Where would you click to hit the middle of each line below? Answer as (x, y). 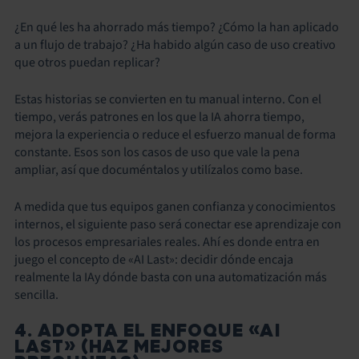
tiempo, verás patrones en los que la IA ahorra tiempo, (159, 117)
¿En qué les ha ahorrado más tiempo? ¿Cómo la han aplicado (177, 27)
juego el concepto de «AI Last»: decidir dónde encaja (154, 260)
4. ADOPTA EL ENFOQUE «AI (148, 331)
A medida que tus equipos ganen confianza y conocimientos (175, 207)
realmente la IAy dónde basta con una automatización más (171, 277)
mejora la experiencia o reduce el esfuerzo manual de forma (175, 135)
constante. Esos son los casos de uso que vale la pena (157, 152)
